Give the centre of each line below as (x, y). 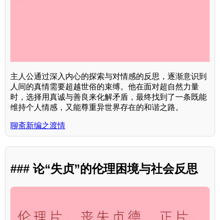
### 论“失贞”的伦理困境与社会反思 (104, 169)
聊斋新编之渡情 (38, 125)
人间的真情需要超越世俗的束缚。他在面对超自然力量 (105, 86)
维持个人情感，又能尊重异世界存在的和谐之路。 (97, 107)
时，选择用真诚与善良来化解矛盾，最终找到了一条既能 (109, 97)
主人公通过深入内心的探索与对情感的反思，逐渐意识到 (109, 76)
